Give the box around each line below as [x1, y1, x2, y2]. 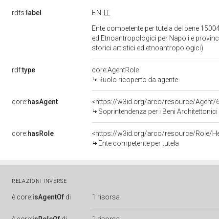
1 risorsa [92, 193, 120, 201]
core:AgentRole [92, 66, 139, 74]
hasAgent [27, 98, 58, 106]
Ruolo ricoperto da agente [98, 76, 178, 84]
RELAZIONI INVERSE [12, 178, 67, 184]
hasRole [27, 130, 54, 137]
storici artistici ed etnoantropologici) [92, 44, 205, 52]
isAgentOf [32, 193, 64, 201]
